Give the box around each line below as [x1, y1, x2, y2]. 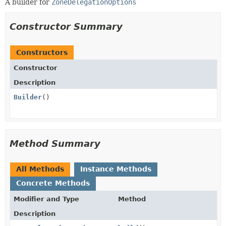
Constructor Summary [10, 21, 123, 32]
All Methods [16, 164, 64, 173]
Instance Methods [80, 164, 151, 173]
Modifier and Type [14, 195, 79, 203]
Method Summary [10, 138, 100, 149]
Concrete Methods [16, 179, 90, 187]
